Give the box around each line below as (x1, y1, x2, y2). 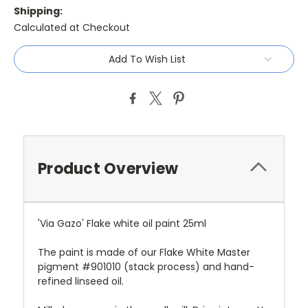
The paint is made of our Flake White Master (38, 245, 250, 260)
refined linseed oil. (38, 274, 124, 289)
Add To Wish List (109, 52, 186, 67)
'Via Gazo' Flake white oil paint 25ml (38, 217, 209, 231)
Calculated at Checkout (14, 21, 130, 35)
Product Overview (38, 158, 178, 180)
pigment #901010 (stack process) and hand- (38, 260, 254, 274)
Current (14, 45, 52, 59)
